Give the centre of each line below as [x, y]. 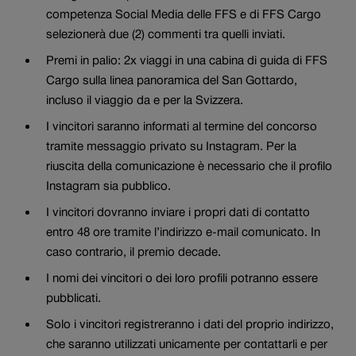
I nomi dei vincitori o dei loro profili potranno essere [182, 277]
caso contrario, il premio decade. [133, 251]
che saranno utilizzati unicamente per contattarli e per [186, 343]
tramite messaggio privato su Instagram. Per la [171, 145]
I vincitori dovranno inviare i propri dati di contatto [178, 211]
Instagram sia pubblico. [108, 185]
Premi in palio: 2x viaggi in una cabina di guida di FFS [186, 60]
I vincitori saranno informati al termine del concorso [181, 126]
